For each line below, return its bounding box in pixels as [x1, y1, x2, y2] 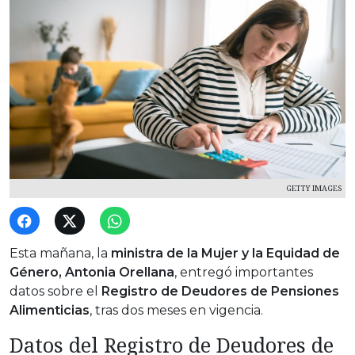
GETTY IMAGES [286, 183, 342, 194]
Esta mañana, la [10, 246, 111, 261]
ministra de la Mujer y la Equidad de [111, 246, 340, 261]
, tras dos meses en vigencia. [90, 303, 263, 319]
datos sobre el [10, 284, 101, 300]
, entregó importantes [174, 265, 313, 281]
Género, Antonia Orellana [10, 265, 174, 281]
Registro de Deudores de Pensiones [101, 284, 339, 300]
